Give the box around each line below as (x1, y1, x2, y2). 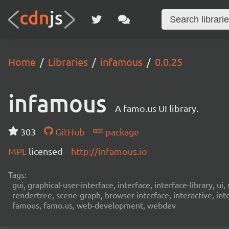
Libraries (48, 55, 88, 68)
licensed (29, 146, 63, 156)
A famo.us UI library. (115, 103, 198, 113)
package (103, 126, 139, 137)
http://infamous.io (71, 146, 147, 156)
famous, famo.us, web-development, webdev (12, 200, 176, 210)
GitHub (53, 126, 85, 137)
